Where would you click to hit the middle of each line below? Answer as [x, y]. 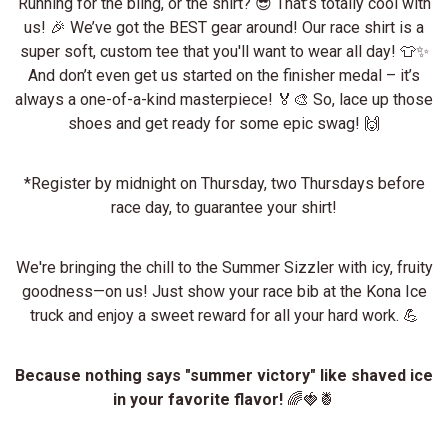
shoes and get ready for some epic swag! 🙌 [224, 123]
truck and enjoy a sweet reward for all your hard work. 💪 [224, 315]
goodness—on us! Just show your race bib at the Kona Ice [224, 291]
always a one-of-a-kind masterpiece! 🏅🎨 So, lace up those [224, 99]
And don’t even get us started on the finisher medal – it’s [224, 75]
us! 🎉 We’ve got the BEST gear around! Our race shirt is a [224, 27]
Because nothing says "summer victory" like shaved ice [224, 375]
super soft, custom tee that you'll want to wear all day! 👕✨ [224, 51]
